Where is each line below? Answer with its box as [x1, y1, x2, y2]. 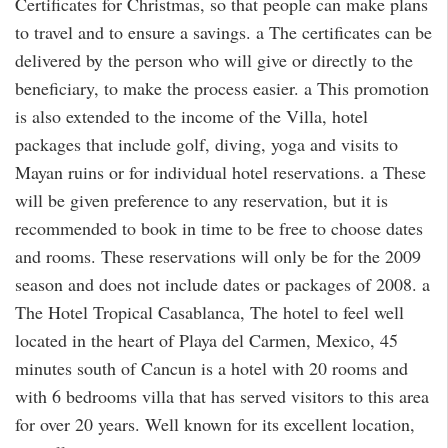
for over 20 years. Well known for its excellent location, [15, 411, 415, 436]
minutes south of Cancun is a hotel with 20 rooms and [15, 355, 408, 380]
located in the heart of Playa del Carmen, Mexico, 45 [15, 327, 398, 352]
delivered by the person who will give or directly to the [15, 47, 413, 72]
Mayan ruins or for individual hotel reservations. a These [15, 159, 426, 184]
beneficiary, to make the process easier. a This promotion [15, 75, 429, 100]
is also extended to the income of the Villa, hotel [15, 103, 368, 128]
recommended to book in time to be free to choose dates [15, 215, 423, 240]
